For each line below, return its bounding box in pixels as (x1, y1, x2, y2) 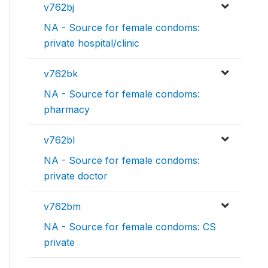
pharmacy (44, 103, 90, 116)
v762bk (44, 68, 78, 80)
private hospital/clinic (44, 37, 139, 50)
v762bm (44, 200, 81, 213)
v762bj (44, 1, 74, 14)
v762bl (44, 134, 75, 147)
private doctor (44, 170, 108, 182)
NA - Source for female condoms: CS (44, 221, 216, 233)
